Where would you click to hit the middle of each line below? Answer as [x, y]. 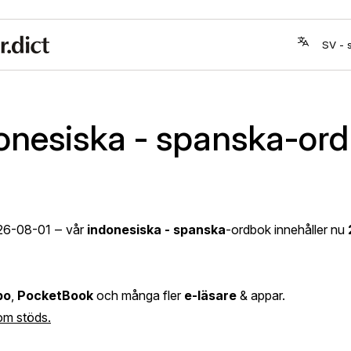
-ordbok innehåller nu [287, 229]
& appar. [261, 295]
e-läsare [210, 295]
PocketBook [55, 295]
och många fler [139, 295]
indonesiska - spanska [156, 229]
